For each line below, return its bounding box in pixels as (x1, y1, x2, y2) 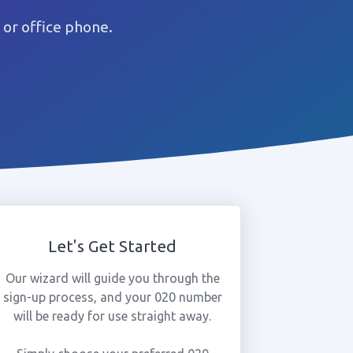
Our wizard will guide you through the (5, 271, 220, 285)
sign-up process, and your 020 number (2, 290, 222, 304)
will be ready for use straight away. (13, 309, 212, 323)
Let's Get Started (48, 237, 177, 255)
